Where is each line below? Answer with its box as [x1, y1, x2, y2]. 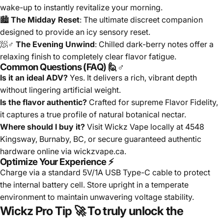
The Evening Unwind [16, 39, 95, 49]
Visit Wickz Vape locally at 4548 [85, 121, 204, 132]
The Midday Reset [11, 14, 80, 25]
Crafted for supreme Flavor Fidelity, [87, 97, 218, 107]
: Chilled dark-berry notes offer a [95, 39, 214, 49]
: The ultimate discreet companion [80, 14, 203, 25]
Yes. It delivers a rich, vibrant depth [68, 72, 197, 82]
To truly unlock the [85, 203, 183, 218]
